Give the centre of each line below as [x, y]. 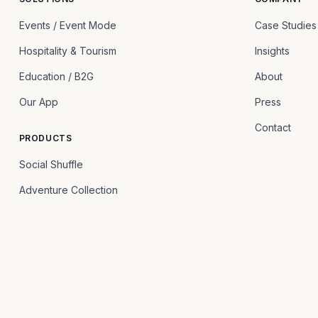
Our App [38, 102]
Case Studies [285, 25]
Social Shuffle [51, 164]
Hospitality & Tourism [67, 51]
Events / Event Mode [67, 25]
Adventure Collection [68, 190]
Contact [273, 127]
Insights [272, 51]
